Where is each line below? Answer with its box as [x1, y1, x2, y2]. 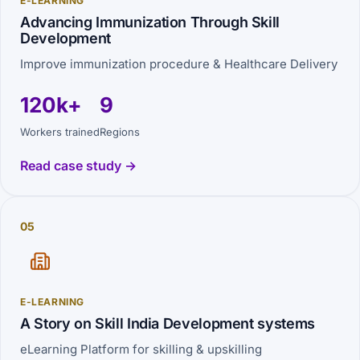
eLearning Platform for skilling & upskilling [20, 342, 262, 357]
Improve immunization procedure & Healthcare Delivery [20, 56, 337, 72]
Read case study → [20, 157, 137, 174]
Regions [100, 125, 140, 138]
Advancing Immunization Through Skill [20, 14, 280, 31]
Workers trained [20, 125, 100, 138]
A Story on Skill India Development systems [34, 315, 315, 332]
